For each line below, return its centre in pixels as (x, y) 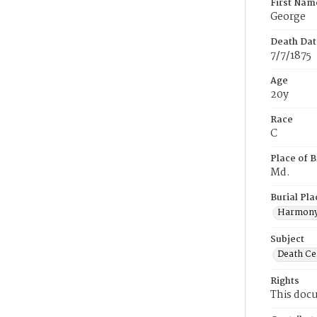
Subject (287, 240)
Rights (285, 281)
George (288, 17)
